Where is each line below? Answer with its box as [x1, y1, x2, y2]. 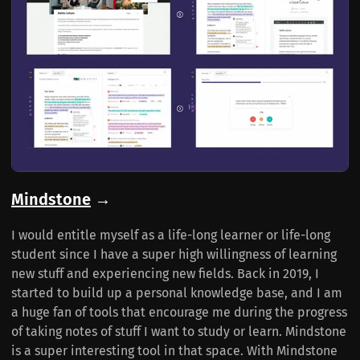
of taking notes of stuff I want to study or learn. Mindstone [11, 324, 346, 340]
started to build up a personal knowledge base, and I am [11, 285, 342, 301]
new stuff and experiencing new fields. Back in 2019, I [11, 266, 319, 282]
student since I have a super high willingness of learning [11, 247, 337, 263]
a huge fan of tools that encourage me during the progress [11, 305, 347, 321]
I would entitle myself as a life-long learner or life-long [11, 227, 330, 243]
